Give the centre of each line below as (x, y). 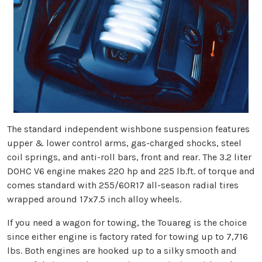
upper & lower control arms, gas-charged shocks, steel (124, 143)
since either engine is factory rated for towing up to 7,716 (127, 237)
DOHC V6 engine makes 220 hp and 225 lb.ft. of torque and (131, 171)
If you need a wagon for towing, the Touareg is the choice (127, 223)
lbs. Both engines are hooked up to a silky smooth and (122, 251)
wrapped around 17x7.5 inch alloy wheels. (94, 199)
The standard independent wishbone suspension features (128, 129)
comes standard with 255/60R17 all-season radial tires (123, 185)
